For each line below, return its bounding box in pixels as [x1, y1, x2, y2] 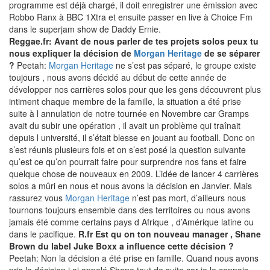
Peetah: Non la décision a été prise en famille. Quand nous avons [9, 252, 259, 265]
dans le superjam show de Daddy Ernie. [9, 23, 161, 36]
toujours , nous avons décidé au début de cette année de [9, 71, 227, 84]
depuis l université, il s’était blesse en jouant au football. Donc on [9, 131, 255, 144]
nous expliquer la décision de [9, 47, 134, 60]
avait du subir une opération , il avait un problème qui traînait [9, 119, 240, 132]
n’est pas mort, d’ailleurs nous [130, 192, 246, 204]
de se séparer [202, 47, 260, 60]
